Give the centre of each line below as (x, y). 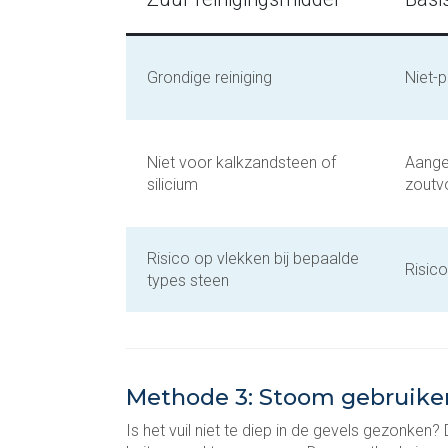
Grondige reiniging (213, 77)
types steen (188, 280)
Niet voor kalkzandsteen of (241, 162)
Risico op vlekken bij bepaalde (253, 258)
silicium (172, 184)
